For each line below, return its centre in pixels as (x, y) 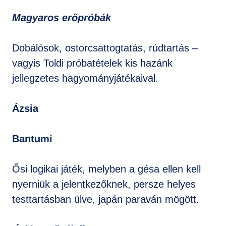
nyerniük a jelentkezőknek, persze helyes (104, 184)
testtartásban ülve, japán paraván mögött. (106, 199)
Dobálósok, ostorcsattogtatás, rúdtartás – (105, 48)
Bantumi (32, 139)
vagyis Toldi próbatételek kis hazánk (92, 63)
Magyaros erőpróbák (62, 18)
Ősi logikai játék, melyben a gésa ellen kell (106, 169)
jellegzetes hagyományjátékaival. (85, 78)
